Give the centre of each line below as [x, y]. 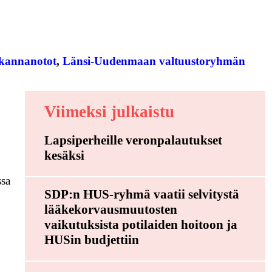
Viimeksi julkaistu [109, 112]
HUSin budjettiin [91, 240]
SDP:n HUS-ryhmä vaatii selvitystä [141, 195]
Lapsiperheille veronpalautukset [133, 141]
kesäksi [64, 156]
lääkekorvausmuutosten [110, 210]
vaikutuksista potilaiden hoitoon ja [141, 225]
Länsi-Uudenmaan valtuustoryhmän [154, 61]
